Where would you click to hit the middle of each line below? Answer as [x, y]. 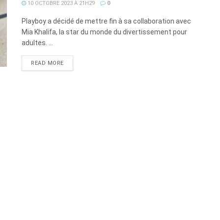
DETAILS [75, 63]
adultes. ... [37, 43]
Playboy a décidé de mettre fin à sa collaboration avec [106, 21]
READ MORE [47, 63]
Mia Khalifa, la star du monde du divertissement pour [104, 32]
